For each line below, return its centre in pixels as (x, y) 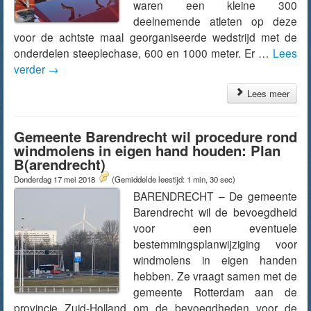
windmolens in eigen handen (215, 260)
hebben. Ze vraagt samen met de (215, 276)
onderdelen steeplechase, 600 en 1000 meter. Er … (143, 53)
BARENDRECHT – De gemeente (215, 196)
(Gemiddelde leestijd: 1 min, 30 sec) (174, 179)
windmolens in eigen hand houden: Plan (147, 150)
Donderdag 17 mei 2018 (56, 179)
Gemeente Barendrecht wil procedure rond (155, 136)
